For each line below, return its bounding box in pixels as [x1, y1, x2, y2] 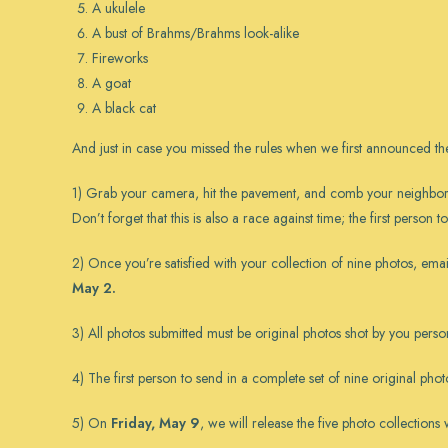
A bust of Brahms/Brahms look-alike [92, 23, 299, 43]
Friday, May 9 [111, 413, 200, 433]
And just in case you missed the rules [72, 138, 286, 158]
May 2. [72, 278, 116, 298]
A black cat [92, 98, 156, 118]
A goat [92, 73, 131, 93]
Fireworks [92, 48, 148, 68]
